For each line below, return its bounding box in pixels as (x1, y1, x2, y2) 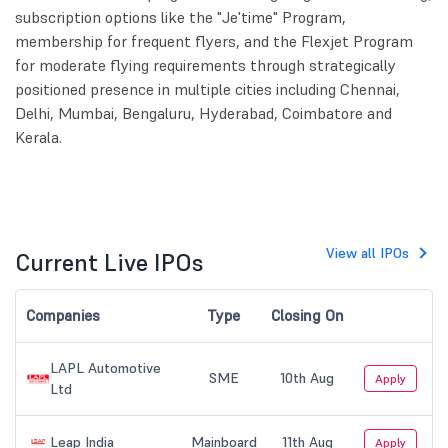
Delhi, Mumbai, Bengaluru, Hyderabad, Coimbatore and (15, 103, 392, 124)
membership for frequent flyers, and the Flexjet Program (15, 31, 413, 52)
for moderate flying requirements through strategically (15, 55, 396, 76)
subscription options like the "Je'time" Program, (15, 7, 346, 28)
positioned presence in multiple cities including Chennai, (15, 79, 400, 100)
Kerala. (15, 127, 62, 148)
